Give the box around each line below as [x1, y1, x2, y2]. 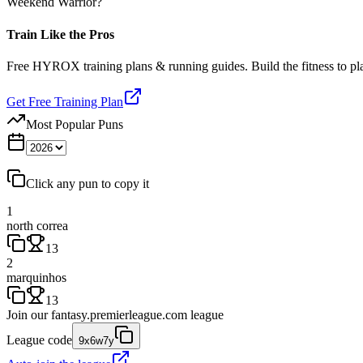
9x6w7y [79, 334, 114, 347]
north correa [6, 218, 68, 233]
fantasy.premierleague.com [51, 307, 187, 322]
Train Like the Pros [6, 27, 114, 41]
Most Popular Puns [26, 117, 123, 131]
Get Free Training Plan [6, 94, 123, 109]
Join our [6, 307, 48, 322]
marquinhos [6, 270, 66, 284]
